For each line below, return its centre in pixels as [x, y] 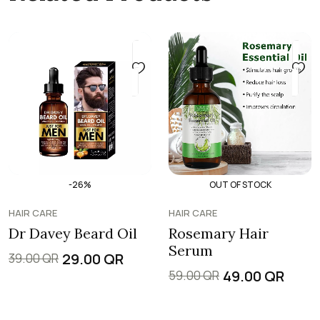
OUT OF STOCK [240, 185]
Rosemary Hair [219, 233]
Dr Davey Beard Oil [73, 233]
